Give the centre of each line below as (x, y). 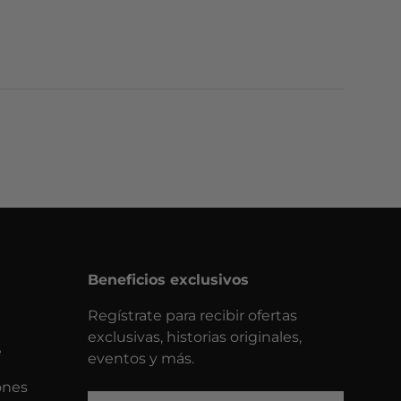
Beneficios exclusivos (168, 279)
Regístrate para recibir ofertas (192, 315)
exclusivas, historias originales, (194, 337)
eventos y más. (141, 358)
